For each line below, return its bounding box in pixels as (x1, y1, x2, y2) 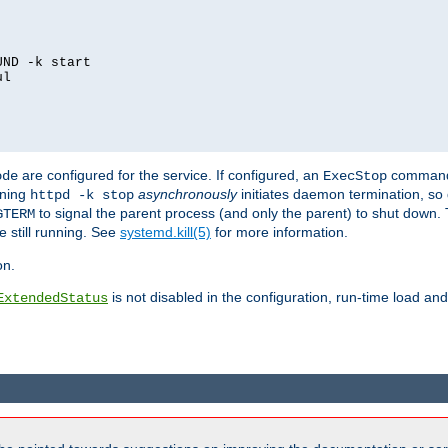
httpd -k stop (30, 187, 134, 204)
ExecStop (323, 168, 387, 185)
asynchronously (138, 186, 237, 203)
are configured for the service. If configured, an (18, 167, 323, 184)
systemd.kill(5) (120, 224, 211, 241)
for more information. (211, 224, 348, 241)
